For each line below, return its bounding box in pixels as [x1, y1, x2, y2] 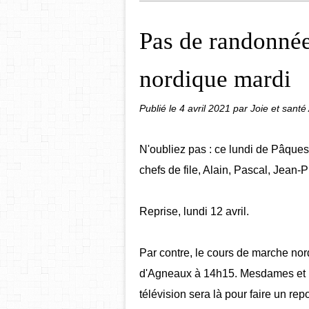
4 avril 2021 [179, 103, 233, 114]
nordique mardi [139, 66, 291, 92]
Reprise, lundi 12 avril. [139, 206, 249, 217]
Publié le [139, 103, 179, 114]
